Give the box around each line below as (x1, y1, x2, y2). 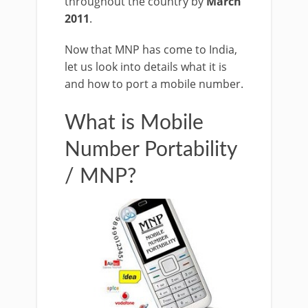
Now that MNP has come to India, (65, 42, 237, 57)
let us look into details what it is (65, 59, 227, 74)
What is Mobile (65, 113, 203, 133)
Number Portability (65, 140, 236, 160)
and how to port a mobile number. (65, 76, 243, 91)
